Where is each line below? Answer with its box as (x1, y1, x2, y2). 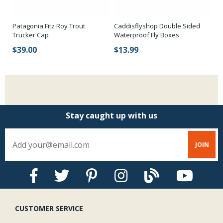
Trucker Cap (12, 30, 49, 40)
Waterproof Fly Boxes (114, 30, 179, 40)
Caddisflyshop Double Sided (114, 21, 200, 31)
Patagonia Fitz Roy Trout (12, 21, 85, 31)
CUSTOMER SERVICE (15, 204, 83, 214)
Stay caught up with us (66, 110, 157, 121)
